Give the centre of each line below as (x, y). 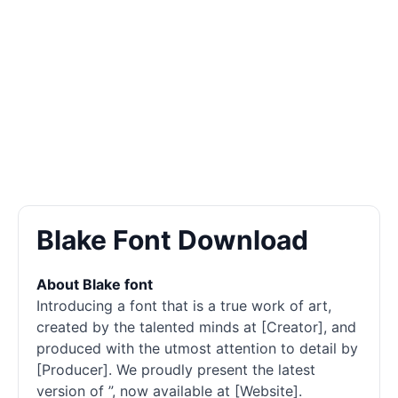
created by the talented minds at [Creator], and (196, 327)
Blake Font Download (172, 240)
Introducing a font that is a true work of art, (184, 306)
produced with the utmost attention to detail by (197, 348)
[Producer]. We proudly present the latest (176, 370)
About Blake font (95, 284)
